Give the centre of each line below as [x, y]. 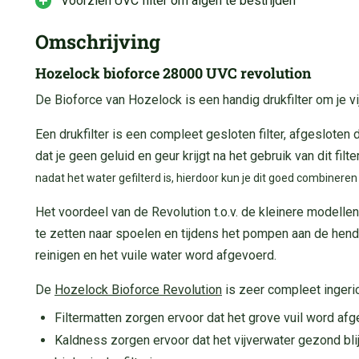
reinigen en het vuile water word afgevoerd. [156, 255]
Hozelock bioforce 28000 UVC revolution [173, 73]
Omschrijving [98, 41]
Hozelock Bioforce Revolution [138, 289]
